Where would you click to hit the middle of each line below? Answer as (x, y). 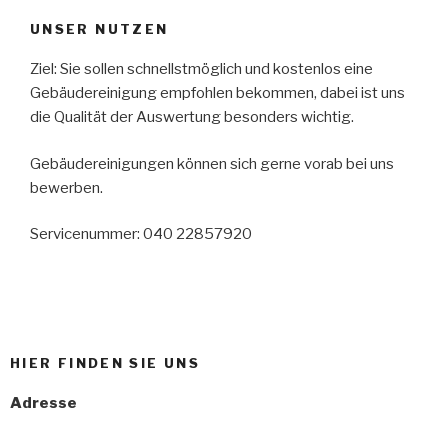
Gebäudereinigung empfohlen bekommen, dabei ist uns (217, 93)
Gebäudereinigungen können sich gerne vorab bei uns (212, 163)
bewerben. (66, 187)
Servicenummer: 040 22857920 (141, 234)
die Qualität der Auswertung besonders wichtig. (192, 117)
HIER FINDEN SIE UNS (105, 362)
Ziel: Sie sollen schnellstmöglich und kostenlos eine (201, 69)
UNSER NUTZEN (99, 28)
